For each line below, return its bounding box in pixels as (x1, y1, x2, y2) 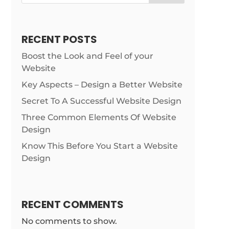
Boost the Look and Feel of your (21, 51, 153, 61)
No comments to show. (21, 216, 117, 226)
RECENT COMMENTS (21, 197, 124, 212)
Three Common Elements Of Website (21, 112, 176, 123)
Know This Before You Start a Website (21, 141, 178, 151)
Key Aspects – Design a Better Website (21, 80, 182, 90)
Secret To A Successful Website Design (21, 96, 181, 106)
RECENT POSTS (21, 32, 97, 47)
